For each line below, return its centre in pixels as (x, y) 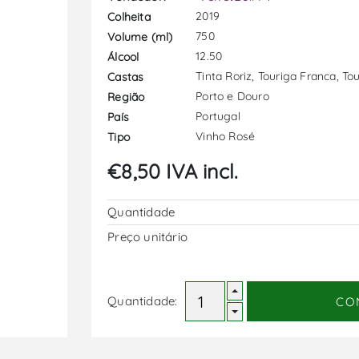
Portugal (218, 116)
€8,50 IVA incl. (173, 171)
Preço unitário (148, 237)
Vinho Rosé (226, 136)
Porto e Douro (232, 96)
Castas (126, 77)
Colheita (129, 16)
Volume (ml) (140, 36)
